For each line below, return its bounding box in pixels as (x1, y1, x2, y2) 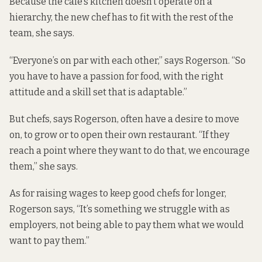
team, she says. (9, 27, 74, 39)
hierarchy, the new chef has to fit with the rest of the (9, 12, 233, 23)
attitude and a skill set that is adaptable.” (9, 86, 187, 98)
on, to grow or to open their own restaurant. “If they (9, 129, 229, 140)
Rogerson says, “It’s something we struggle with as (9, 204, 230, 215)
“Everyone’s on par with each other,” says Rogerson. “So (9, 54, 246, 66)
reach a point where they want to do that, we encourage (9, 144, 250, 156)
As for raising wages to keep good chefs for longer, (9, 188, 226, 199)
